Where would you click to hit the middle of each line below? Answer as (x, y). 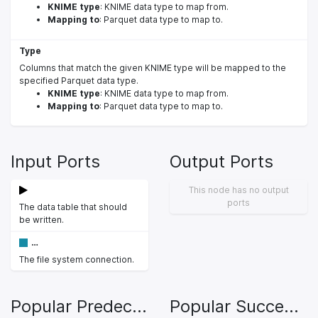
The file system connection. (77, 259)
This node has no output (238, 190)
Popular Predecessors (139, 306)
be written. (42, 219)
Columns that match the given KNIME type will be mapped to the (153, 67)
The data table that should (73, 207)
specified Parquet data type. (79, 80)
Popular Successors (291, 306)
